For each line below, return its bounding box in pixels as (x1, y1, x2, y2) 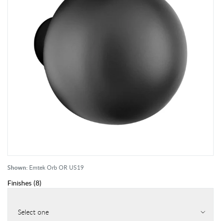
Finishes (7, 178, 32, 187)
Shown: (7, 163, 28, 172)
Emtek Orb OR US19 (29, 163, 84, 171)
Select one (18, 207, 49, 217)
